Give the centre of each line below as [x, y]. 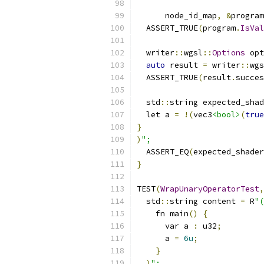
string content [205, 201]
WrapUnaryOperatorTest [210, 189]
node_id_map [177, 16]
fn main [163, 214]
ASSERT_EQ [163, 152]
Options [229, 53]
